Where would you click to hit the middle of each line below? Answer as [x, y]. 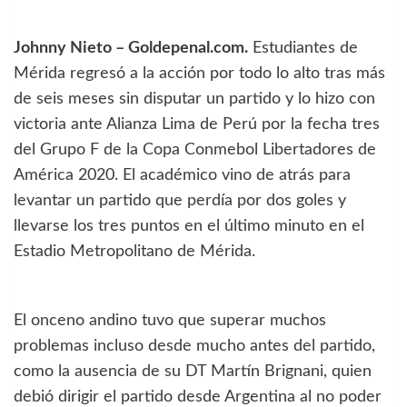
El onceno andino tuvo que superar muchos [170, 320]
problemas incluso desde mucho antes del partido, [194, 346]
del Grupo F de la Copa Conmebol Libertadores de [195, 149]
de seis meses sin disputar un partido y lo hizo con [194, 99]
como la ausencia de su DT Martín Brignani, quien [193, 371]
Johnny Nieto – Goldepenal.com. [131, 48]
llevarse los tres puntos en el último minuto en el [189, 226]
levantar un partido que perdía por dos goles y [180, 200]
